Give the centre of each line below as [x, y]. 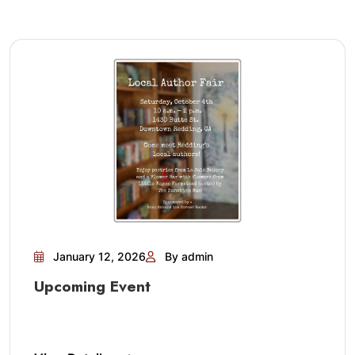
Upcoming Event [92, 286]
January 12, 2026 [98, 256]
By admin [187, 256]
